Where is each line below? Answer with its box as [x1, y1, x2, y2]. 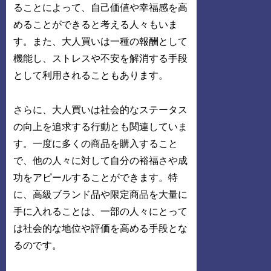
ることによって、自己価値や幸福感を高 [13, 2, 188, 13]
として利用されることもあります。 [13, 70, 169, 80]
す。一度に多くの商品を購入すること [13, 138, 178, 149]
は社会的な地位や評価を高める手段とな [13, 223, 188, 233]
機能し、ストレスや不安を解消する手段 [13, 53, 188, 64]
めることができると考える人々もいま [13, 19, 178, 30]
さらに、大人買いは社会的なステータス [13, 104, 188, 115]
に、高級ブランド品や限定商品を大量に [13, 189, 188, 200]
